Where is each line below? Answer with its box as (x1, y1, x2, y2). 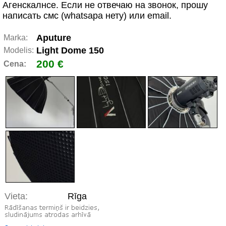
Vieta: (5, 191, 28, 202)
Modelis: (4, 46, 34, 54)
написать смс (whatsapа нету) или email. (3, 11, 172, 21)
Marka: (4, 33, 28, 42)
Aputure (36, 33, 71, 43)
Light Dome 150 (36, 45, 104, 55)
